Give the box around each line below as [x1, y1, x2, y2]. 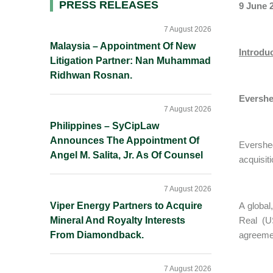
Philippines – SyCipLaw [50, 121, 159, 131]
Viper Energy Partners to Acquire [50, 200, 202, 211]
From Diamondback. [50, 230, 144, 240]
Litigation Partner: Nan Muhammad [50, 55, 211, 66]
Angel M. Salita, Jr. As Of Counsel [50, 150, 203, 160]
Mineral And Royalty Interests [50, 215, 185, 225]
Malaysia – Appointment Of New [50, 41, 196, 51]
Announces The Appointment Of [50, 135, 199, 146]
